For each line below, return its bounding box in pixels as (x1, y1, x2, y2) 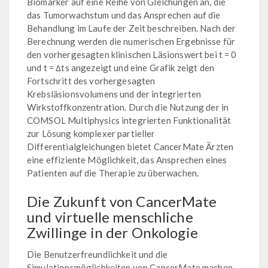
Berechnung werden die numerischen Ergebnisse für (27, 35, 236, 47)
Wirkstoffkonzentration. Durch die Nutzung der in (27, 101, 229, 112)
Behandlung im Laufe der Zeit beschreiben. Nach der (27, 22, 236, 33)
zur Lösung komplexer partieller (27, 127, 156, 139)
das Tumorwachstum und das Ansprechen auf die (27, 9, 221, 20)
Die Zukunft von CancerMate (27, 192, 217, 210)
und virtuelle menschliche (27, 208, 193, 226)
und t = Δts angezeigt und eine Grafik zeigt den (27, 62, 215, 73)
